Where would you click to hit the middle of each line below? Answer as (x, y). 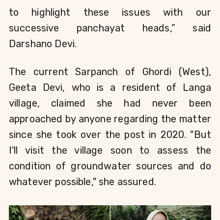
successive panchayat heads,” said (110, 28)
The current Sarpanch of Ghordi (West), (110, 71)
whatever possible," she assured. (89, 181)
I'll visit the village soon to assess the (110, 150)
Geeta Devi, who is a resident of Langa (110, 87)
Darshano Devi (42, 43)
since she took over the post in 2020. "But (110, 134)
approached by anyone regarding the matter (110, 119)
